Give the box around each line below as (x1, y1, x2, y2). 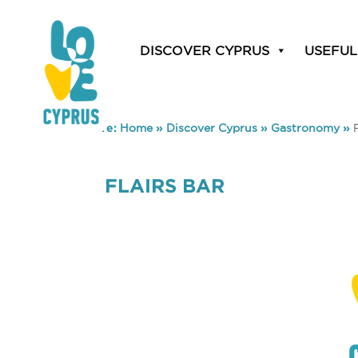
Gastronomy (271, 121, 340, 134)
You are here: (42, 121, 120, 134)
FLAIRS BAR (105, 175, 225, 197)
